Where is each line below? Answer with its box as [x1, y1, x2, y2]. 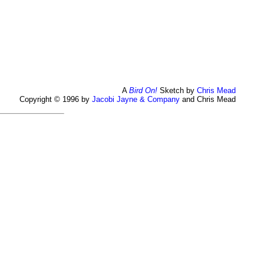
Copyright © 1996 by [19, 94, 92, 104]
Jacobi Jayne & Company [92, 94, 180, 104]
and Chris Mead [180, 94, 236, 104]
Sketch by [157, 85, 197, 95]
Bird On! [129, 85, 157, 95]
